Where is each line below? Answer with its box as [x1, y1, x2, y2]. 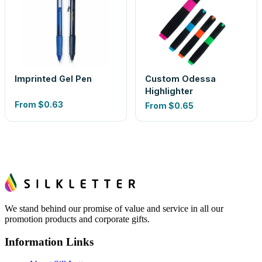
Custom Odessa [145, 74, 216, 84]
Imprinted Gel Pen [15, 74, 92, 84]
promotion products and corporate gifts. [5, 214, 150, 224]
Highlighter [145, 86, 193, 96]
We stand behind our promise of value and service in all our [5, 204, 223, 213]
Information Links [5, 235, 94, 248]
